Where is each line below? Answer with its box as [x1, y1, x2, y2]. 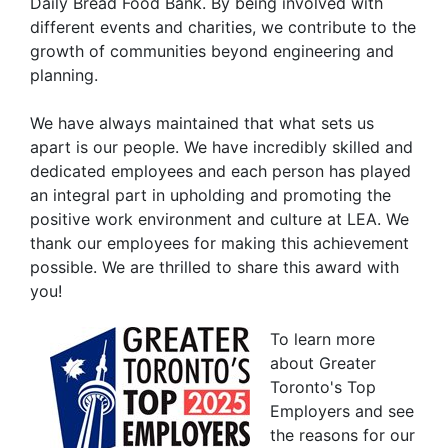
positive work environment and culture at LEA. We [30, 208, 409, 229]
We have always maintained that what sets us [30, 112, 374, 133]
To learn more [270, 328, 375, 349]
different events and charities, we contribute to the [30, 16, 416, 37]
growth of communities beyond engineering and [30, 40, 394, 61]
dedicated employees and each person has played [30, 160, 411, 181]
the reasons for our [270, 424, 415, 445]
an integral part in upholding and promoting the [30, 184, 391, 205]
